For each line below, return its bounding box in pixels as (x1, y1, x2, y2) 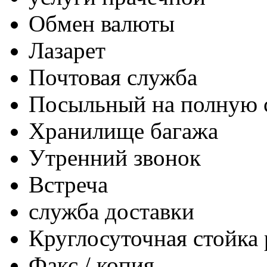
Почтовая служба (29, 64, 197, 91)
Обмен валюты (29, 11, 175, 37)
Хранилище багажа (29, 118, 218, 144)
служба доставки (29, 198, 194, 225)
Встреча (29, 172, 108, 198)
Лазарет (29, 38, 105, 64)
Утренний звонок (29, 145, 201, 171)
